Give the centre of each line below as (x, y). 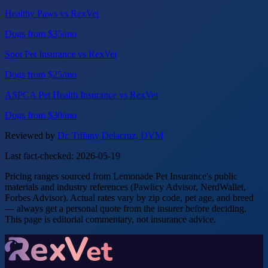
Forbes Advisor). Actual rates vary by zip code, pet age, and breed (129, 197)
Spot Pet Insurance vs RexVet (61, 54)
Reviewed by (31, 135)
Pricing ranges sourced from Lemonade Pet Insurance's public (121, 176)
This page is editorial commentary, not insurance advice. (110, 219)
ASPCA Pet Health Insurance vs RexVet (81, 95)
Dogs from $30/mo (41, 115)
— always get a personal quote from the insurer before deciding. (126, 208)
